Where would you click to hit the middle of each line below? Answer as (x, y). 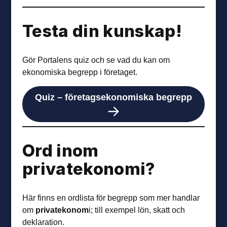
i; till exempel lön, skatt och (137, 210)
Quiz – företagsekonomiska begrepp (113, 97)
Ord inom (61, 150)
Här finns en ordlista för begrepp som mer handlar (111, 198)
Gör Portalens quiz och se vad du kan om (96, 60)
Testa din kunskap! (102, 31)
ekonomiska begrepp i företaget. (80, 72)
